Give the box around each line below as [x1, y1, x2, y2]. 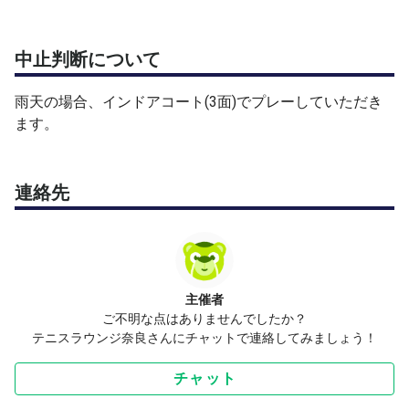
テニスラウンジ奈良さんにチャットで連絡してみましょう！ [32, 330, 377, 346]
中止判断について [15, 48, 161, 71]
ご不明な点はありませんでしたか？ [102, 311, 307, 327]
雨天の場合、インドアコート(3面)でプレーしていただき [15, 93, 383, 111]
